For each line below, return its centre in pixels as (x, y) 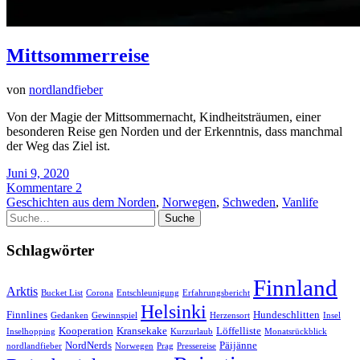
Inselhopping (31, 331)
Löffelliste (239, 330)
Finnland (295, 287)
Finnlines (27, 314)
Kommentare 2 (44, 188)
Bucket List (62, 292)
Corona (100, 292)
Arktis (22, 291)
